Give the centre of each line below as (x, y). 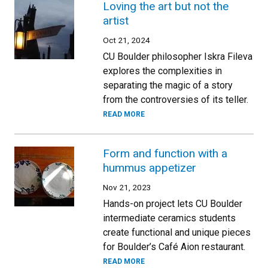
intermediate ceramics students (169, 218)
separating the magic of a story (168, 85)
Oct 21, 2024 (127, 40)
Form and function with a (165, 153)
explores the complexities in (162, 71)
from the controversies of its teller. (176, 100)
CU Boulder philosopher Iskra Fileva (178, 57)
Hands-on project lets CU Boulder (173, 204)
